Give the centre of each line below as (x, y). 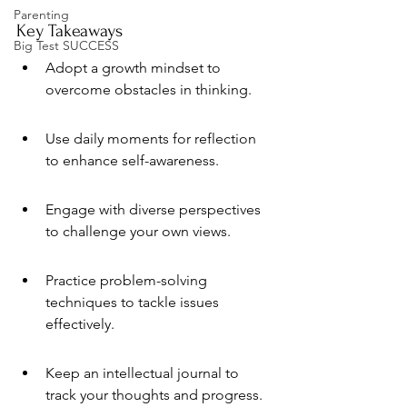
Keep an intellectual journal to (144, 373)
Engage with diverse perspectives (155, 209)
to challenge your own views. (138, 231)
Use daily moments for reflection (153, 139)
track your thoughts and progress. (154, 395)
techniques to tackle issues (134, 302)
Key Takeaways (69, 31)
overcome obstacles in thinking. (149, 89)
